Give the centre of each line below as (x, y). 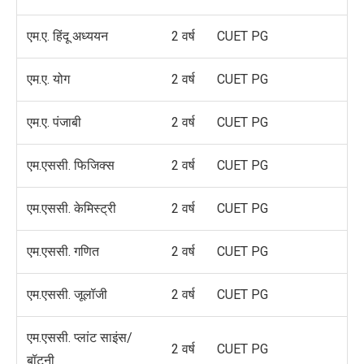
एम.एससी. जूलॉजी (67, 295)
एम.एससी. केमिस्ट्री (71, 209)
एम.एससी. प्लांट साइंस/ (80, 338)
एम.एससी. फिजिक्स (71, 166)
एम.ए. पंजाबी (54, 123)
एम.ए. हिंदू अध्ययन (67, 37)
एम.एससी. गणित (63, 252)
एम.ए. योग (48, 80)
